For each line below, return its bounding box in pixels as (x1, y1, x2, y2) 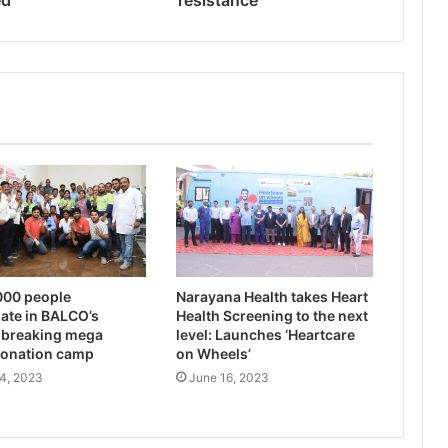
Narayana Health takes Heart (175, 287, 368, 305)
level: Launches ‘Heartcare (175, 325, 355, 343)
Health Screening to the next (175, 306, 368, 324)
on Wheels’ (175, 344, 251, 362)
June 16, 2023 (188, 369, 269, 385)
